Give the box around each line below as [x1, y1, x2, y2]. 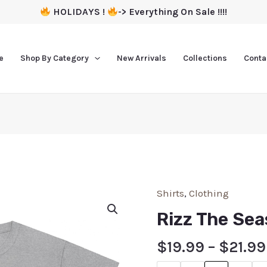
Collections [182, 53, 227, 63]
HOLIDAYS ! [51, 6, 107, 17]
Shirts [156, 187, 184, 199]
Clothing [188, 187, 229, 199]
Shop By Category [20, 53, 89, 63]
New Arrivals [116, 53, 166, 63]
